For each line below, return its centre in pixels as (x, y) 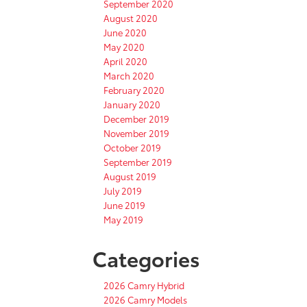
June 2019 (124, 205)
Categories (146, 258)
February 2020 (134, 89)
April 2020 (125, 61)
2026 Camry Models (145, 299)
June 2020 (125, 32)
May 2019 (123, 219)
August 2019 (130, 176)
